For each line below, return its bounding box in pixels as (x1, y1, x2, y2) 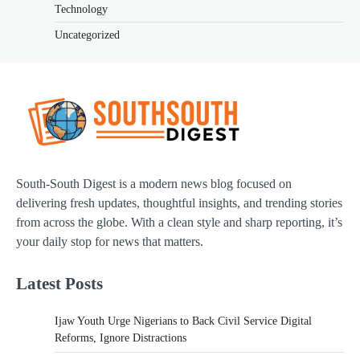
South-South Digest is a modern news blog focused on (16, 177, 292, 191)
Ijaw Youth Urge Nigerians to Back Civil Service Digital (55, 315, 312, 327)
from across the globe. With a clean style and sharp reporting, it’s (16, 215, 342, 230)
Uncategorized (55, 29, 120, 42)
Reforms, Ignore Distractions (55, 332, 186, 344)
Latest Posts (16, 274, 103, 293)
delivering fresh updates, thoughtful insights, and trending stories (16, 196, 342, 211)
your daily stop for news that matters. (16, 235, 203, 249)
